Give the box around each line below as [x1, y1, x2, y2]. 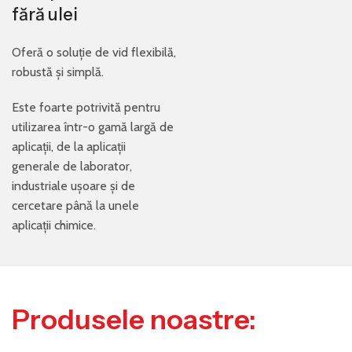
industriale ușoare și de [12, 178, 135, 193]
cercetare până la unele [12, 198, 139, 213]
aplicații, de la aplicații [12, 139, 126, 154]
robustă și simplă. [12, 64, 104, 79]
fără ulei [12, 4, 78, 25]
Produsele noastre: [12, 302, 256, 336]
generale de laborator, [12, 159, 132, 174]
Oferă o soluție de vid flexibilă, [12, 45, 176, 60]
